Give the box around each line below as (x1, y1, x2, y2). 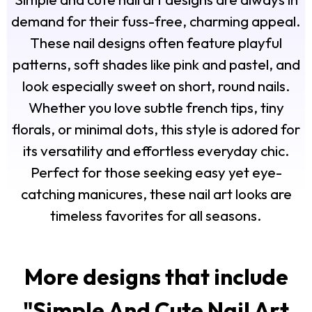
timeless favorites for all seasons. (50, 206, 262, 225)
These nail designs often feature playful (30, 33, 282, 52)
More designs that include (24, 263, 288, 291)
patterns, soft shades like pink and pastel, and (12, 55, 300, 74)
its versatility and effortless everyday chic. (22, 141, 290, 160)
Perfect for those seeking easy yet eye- (30, 163, 282, 182)
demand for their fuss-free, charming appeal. (11, 12, 301, 31)
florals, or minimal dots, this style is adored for (12, 120, 300, 139)
